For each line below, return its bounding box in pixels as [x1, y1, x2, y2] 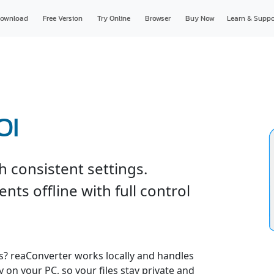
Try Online [97, 13, 130, 24]
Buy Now [185, 13, 215, 24]
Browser [144, 13, 171, 24]
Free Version [42, 13, 83, 24]
